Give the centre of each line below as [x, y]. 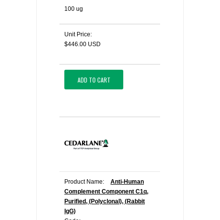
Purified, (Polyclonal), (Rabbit [105, 201]
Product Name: [84, 182]
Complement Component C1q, [106, 192]
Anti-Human [127, 182]
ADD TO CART [94, 80]
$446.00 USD [82, 44]
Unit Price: [78, 34]
